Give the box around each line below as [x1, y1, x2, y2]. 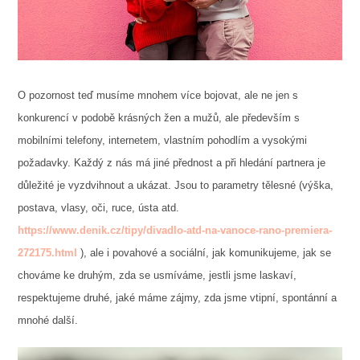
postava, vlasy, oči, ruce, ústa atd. [17, 201, 179, 214]
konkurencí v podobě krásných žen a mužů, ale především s [17, 111, 300, 124]
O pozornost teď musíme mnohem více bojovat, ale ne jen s [17, 88, 298, 101]
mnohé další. [17, 313, 78, 326]
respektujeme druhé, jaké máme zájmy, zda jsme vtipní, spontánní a [17, 291, 337, 304]
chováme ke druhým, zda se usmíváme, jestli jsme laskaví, [17, 268, 297, 281]
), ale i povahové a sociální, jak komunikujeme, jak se [76, 246, 331, 259]
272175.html [17, 246, 77, 259]
